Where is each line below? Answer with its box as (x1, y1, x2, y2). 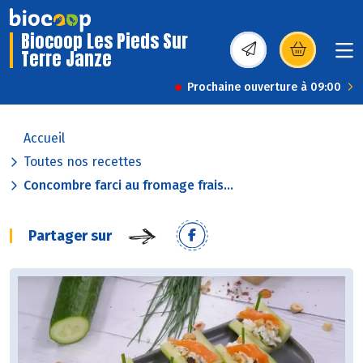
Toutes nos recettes (23, 154, 142, 170)
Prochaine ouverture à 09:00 (187, 80, 341, 95)
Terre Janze (21, 45, 112, 73)
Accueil (23, 130, 65, 147)
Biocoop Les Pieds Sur (21, 28, 188, 55)
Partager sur (28, 227, 112, 246)
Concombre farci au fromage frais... (23, 177, 233, 194)
